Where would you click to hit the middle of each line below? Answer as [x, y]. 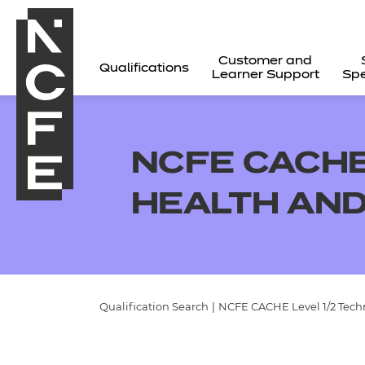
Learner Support [265, 75]
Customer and [266, 61]
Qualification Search [154, 307]
